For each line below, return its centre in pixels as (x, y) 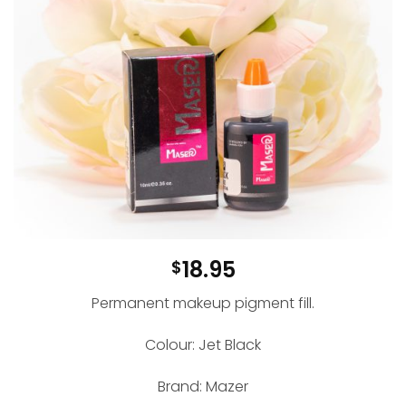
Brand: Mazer (203, 386)
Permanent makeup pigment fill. (203, 304)
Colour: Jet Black (203, 345)
